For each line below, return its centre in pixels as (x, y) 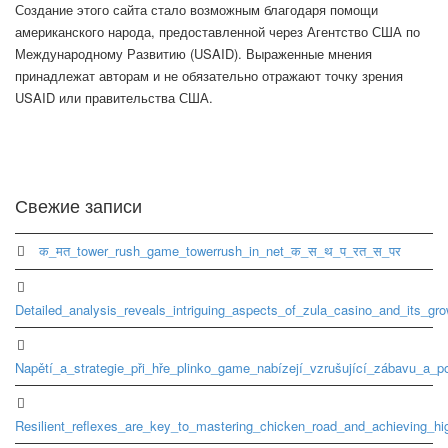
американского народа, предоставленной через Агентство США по (217, 32)
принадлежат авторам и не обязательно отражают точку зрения (209, 76)
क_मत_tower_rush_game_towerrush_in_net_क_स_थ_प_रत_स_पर (220, 251)
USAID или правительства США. (114, 98)
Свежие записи (78, 205)
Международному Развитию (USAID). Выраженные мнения (193, 54)
